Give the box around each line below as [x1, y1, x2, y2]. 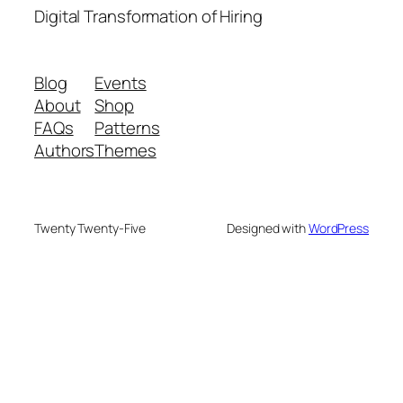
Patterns [94, 115, 160, 139]
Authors [34, 138, 95, 162]
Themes [94, 138, 157, 162]
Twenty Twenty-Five [34, 219, 147, 237]
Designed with [227, 219, 309, 237]
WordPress [308, 219, 369, 237]
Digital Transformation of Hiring [34, 4, 263, 29]
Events [94, 70, 147, 94]
